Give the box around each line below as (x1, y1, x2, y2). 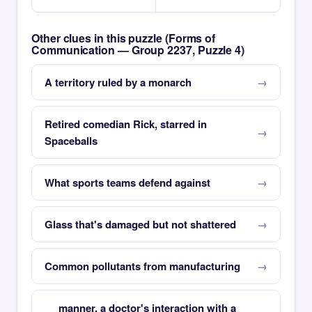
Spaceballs (45, 133, 97, 148)
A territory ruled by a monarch (45, 75, 192, 90)
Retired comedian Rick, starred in (45, 116, 207, 132)
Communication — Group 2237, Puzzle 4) (31, 42, 245, 58)
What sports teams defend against (45, 175, 210, 190)
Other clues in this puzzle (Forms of (31, 30, 216, 46)
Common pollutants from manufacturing (45, 258, 240, 274)
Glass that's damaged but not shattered (45, 217, 236, 232)
